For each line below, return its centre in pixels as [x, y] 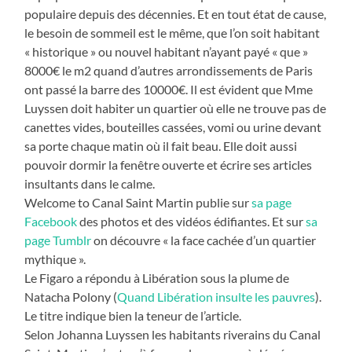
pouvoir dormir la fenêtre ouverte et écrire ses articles [169, 164]
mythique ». [55, 258]
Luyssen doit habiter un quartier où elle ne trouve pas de [176, 108]
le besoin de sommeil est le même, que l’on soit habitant [172, 32]
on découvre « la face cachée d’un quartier [204, 240]
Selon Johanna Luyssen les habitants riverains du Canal [173, 334]
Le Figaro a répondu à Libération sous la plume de [157, 277]
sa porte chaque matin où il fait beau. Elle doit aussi [161, 145]
